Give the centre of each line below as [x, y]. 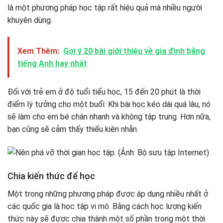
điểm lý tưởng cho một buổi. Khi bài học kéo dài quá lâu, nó [109, 105]
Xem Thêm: [38, 51]
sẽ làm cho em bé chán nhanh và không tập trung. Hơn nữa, [109, 117]
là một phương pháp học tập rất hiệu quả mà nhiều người [105, 8]
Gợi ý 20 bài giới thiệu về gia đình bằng [134, 51]
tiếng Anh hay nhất [52, 64]
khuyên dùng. [30, 20]
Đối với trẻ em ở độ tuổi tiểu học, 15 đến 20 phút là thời [104, 92]
